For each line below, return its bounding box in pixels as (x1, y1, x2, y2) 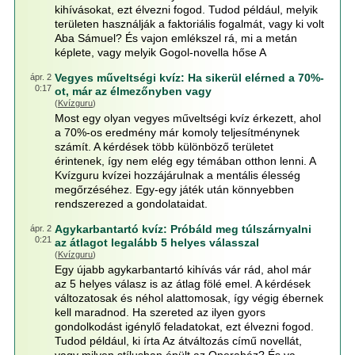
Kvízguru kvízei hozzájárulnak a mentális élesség (54, 169, 300, 181)
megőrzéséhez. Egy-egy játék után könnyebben (54, 183, 294, 196)
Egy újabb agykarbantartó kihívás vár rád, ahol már (54, 263, 311, 276)
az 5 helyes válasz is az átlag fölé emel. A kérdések (54, 277, 311, 290)
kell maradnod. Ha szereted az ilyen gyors (54, 306, 265, 319)
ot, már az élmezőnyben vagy (54, 85, 212, 97)
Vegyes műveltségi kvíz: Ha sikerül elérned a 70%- (54, 71, 324, 84)
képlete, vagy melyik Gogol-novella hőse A (54, 46, 266, 59)
